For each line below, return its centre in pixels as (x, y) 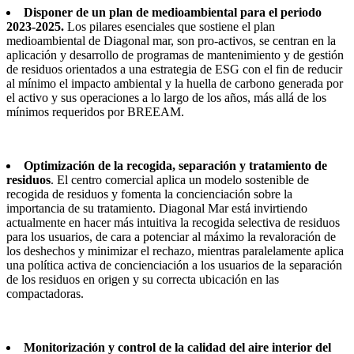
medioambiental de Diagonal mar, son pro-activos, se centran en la (171, 40)
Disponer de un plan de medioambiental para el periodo (173, 12)
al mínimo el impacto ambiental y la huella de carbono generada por (175, 83)
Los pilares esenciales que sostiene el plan (169, 26)
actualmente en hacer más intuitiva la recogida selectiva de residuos (173, 222)
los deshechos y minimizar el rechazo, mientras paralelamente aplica (175, 250)
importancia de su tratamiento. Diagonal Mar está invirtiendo (157, 208)
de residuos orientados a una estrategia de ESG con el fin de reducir (174, 69)
